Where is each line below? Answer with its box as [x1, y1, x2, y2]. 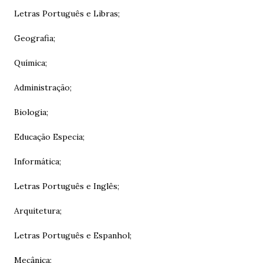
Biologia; [14, 107, 50, 117]
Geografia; [14, 33, 58, 43]
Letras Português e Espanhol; [14, 230, 134, 241]
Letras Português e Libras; [14, 8, 122, 19]
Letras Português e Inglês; [14, 181, 122, 191]
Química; [14, 58, 49, 68]
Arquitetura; [14, 205, 64, 216]
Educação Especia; [14, 131, 87, 142]
